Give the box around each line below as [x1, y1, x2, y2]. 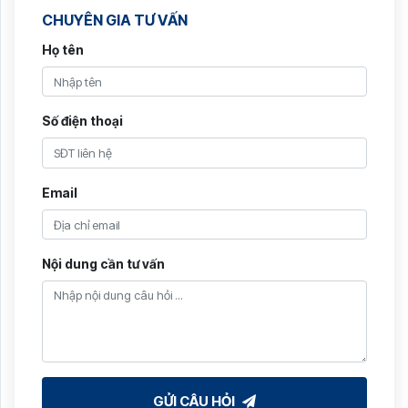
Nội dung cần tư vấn [42, 256, 165, 272]
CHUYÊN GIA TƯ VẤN [42, 10, 188, 29]
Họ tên [42, 41, 84, 57]
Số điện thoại [42, 113, 123, 129]
